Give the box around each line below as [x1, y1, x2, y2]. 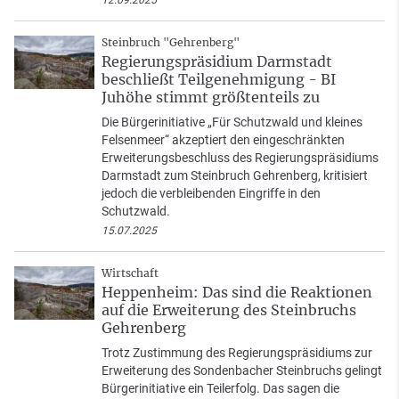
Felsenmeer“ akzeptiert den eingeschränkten [102, 133, 345, 148]
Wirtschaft [102, 266, 159, 281]
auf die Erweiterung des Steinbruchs [102, 301, 356, 320]
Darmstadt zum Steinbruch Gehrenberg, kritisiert [102, 168, 368, 183]
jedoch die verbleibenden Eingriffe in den [102, 186, 321, 201]
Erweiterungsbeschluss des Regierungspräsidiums [102, 151, 379, 166]
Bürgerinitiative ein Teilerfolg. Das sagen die [102, 381, 339, 396]
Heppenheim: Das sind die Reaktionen [102, 283, 372, 302]
